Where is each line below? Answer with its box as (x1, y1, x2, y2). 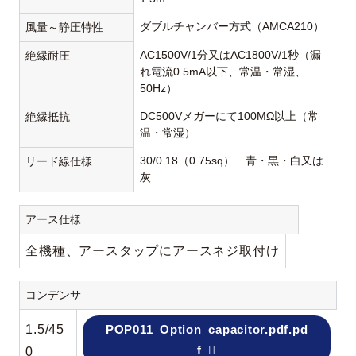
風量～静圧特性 (25, 21, 104, 34)
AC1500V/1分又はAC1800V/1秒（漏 (140, 48, 322, 62)
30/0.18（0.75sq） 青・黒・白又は (140, 154, 324, 168)
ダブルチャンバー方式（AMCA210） (140, 20, 325, 33)
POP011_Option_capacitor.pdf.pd (105, 323, 308, 337)
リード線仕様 (25, 155, 93, 168)
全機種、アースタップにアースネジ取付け (25, 244, 280, 258)
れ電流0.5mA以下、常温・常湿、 (140, 65, 307, 79)
